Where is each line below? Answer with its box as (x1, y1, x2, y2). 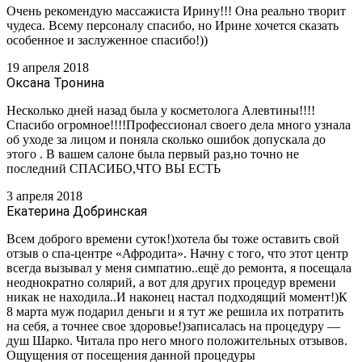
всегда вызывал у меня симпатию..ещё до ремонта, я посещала (6, 260, 351, 275)
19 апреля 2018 (6, 60, 89, 74)
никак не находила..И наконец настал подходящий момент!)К (6, 289, 347, 304)
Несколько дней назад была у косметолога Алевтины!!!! (6, 103, 315, 117)
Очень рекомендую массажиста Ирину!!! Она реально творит (6, 3, 346, 18)
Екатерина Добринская (6, 203, 147, 219)
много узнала (274, 117, 351, 132)
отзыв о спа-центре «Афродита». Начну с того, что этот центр (6, 246, 348, 260)
